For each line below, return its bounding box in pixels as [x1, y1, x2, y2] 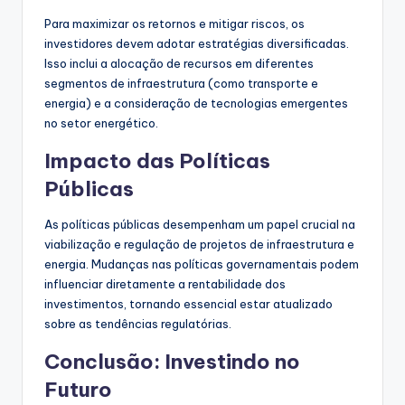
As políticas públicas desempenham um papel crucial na [44, 216, 355, 231]
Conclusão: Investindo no [44, 348, 300, 374]
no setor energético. [44, 115, 158, 130]
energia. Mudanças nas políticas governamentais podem [44, 256, 359, 271]
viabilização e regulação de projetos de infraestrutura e [44, 236, 354, 251]
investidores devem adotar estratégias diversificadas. [44, 35, 349, 51]
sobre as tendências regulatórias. [44, 316, 231, 331]
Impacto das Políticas [44, 147, 270, 174]
